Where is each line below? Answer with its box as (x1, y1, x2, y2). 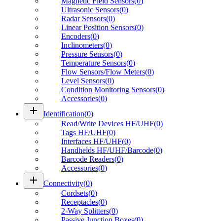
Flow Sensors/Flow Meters (61, 67, 145, 76)
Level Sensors (61, 76, 105, 85)
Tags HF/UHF (61, 128, 107, 137)
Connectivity (43, 179, 83, 187)
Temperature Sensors (61, 58, 126, 67)
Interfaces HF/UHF (61, 137, 122, 146)
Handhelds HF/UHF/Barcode (61, 146, 153, 154)
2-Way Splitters (61, 206, 109, 215)
